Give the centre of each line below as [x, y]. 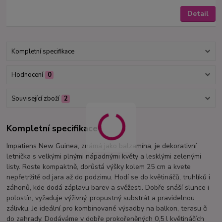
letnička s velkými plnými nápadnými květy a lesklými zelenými [104, 157]
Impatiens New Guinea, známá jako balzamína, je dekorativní [102, 146]
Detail [198, 14]
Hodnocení [27, 75]
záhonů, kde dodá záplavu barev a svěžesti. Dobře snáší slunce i [108, 188]
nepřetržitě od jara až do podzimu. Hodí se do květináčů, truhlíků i [109, 177]
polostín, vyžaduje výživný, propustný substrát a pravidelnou [101, 198]
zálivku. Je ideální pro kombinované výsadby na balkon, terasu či [107, 209]
